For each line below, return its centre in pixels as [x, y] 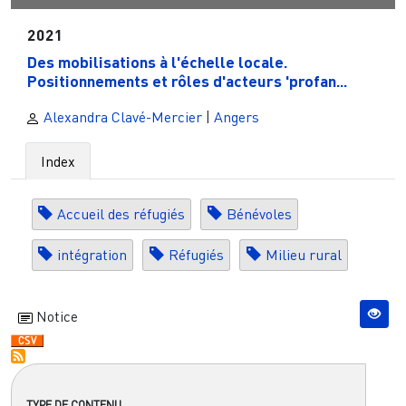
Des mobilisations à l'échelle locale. [157, 61]
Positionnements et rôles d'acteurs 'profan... [187, 80]
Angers [237, 116]
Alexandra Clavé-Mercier [121, 116]
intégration [92, 255]
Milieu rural [303, 255]
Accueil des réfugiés [121, 214]
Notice [55, 317]
